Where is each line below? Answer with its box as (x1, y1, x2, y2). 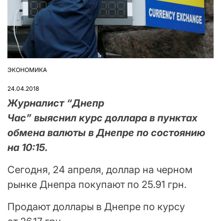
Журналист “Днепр (7, 97, 104, 109)
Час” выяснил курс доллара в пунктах (7, 111, 197, 124)
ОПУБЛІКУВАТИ (7, 70, 53, 77)
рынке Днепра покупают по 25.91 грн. (7, 178, 186, 190)
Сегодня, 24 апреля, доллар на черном (7, 163, 192, 176)
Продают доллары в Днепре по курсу (7, 200, 185, 213)
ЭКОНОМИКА (7, 66, 47, 74)
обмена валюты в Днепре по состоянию (7, 126, 205, 139)
